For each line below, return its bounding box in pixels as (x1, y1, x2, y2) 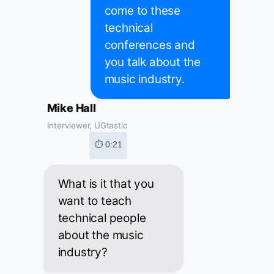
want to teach (57, 194, 131, 209)
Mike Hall (46, 102, 96, 115)
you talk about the (104, 55, 201, 70)
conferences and (104, 38, 195, 53)
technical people (57, 211, 146, 226)
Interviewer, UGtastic (46, 120, 128, 131)
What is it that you (57, 177, 154, 191)
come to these (104, 4, 180, 18)
